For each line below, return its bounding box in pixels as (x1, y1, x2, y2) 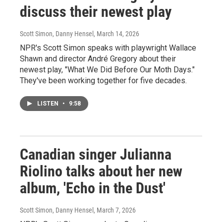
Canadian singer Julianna (20, 146, 171, 163)
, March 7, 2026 (94, 206, 136, 214)
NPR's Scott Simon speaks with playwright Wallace (20, 43, 196, 53)
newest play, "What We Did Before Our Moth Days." (20, 65, 195, 74)
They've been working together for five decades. (20, 76, 187, 85)
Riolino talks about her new (20, 163, 182, 180)
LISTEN (37, 100, 60, 107)
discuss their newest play (20, 3, 171, 20)
